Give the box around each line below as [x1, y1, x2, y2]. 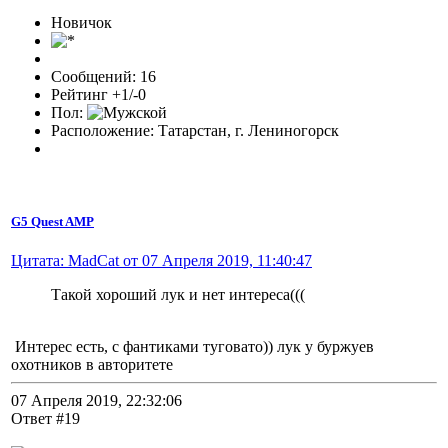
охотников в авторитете [11, 356, 173, 374]
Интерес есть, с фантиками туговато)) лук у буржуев [11, 338, 374, 356]
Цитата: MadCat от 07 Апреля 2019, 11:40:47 [11, 252, 312, 270]
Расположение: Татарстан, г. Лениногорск [51, 121, 339, 139]
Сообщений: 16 [51, 67, 156, 85]
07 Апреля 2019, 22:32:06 [11, 392, 182, 410]
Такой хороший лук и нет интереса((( [51, 286, 305, 304]
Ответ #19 [11, 410, 80, 428]
